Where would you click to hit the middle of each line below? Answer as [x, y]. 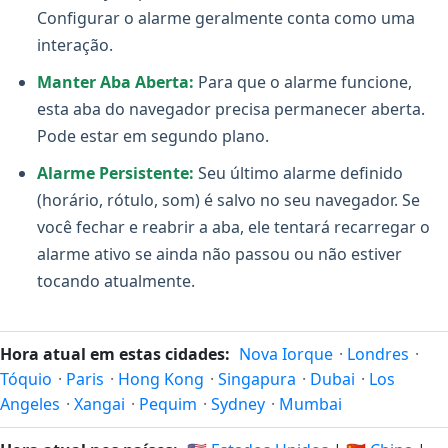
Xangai [99, 404]
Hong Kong [161, 379]
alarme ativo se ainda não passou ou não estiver [219, 254]
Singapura [257, 379]
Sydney [238, 404]
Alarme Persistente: [115, 173]
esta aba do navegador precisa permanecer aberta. [231, 109]
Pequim [168, 404]
